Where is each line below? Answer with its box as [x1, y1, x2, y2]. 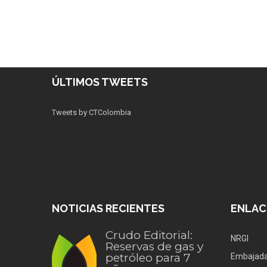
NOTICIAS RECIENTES [52, 201, 164, 215]
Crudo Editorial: [105, 228, 193, 242]
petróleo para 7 [105, 250, 191, 265]
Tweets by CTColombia [52, 107, 131, 117]
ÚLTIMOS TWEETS [52, 75, 148, 88]
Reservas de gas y [105, 239, 203, 253]
